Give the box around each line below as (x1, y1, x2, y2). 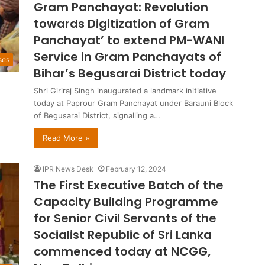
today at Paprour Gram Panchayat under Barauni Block (34, 98, 233, 108)
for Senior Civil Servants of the (34, 210, 216, 227)
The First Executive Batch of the (34, 177, 224, 194)
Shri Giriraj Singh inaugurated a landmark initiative (34, 86, 216, 96)
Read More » (43, 133, 89, 143)
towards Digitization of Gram (34, 15, 209, 33)
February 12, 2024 (106, 164, 166, 174)
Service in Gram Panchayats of (34, 49, 221, 66)
